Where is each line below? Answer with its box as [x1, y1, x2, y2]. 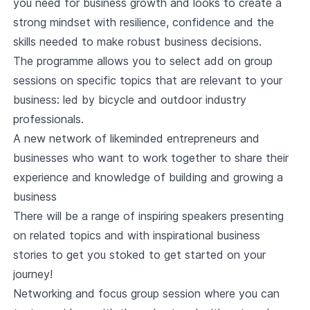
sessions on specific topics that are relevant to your [12, 73, 282, 87]
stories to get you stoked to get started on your [12, 248, 266, 262]
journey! [12, 267, 53, 281]
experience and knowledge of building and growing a [12, 170, 283, 184]
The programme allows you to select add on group [12, 54, 273, 68]
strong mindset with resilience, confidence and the [12, 15, 274, 29]
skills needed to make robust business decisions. [12, 35, 262, 48]
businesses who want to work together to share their [12, 151, 289, 165]
